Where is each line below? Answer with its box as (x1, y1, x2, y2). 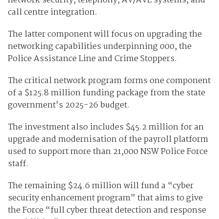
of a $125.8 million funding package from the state (7, 87, 205, 100)
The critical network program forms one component (7, 74, 211, 88)
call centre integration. (7, 6, 97, 20)
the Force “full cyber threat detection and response (7, 204, 206, 218)
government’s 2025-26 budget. (7, 99, 130, 112)
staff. (7, 157, 28, 171)
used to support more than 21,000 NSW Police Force (7, 145, 208, 159)
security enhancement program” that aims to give (7, 192, 203, 205)
